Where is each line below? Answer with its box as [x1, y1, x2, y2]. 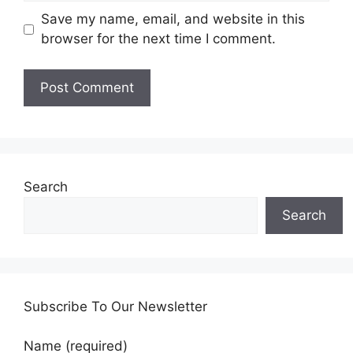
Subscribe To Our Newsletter [24, 298, 207, 314]
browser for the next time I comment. [40, 31, 276, 46]
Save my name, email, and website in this [40, 11, 305, 27]
